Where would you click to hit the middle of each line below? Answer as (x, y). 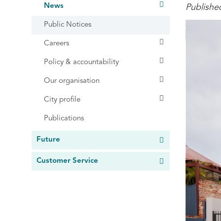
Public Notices (68, 25)
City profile (62, 100)
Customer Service (67, 161)
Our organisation (72, 81)
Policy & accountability (81, 63)
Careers (56, 44)
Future (48, 140)
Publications (64, 119)
